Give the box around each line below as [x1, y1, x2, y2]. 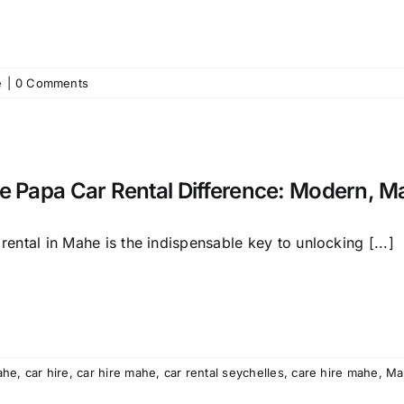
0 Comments [14, 76, 89, 90]
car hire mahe [77, 365, 157, 380]
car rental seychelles [163, 365, 284, 380]
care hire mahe [291, 365, 379, 380]
